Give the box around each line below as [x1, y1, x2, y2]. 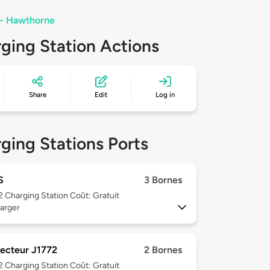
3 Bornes [144, 174, 182, 186]
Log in [155, 90, 175, 99]
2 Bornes [144, 244, 182, 256]
